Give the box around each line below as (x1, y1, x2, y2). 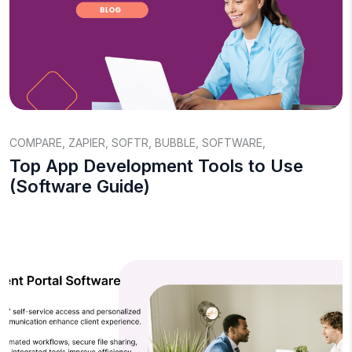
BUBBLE (155, 136, 196, 149)
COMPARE (9, 136, 62, 149)
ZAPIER (68, 136, 105, 149)
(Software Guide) (9, 176, 150, 196)
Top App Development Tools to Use (9, 156, 303, 176)
